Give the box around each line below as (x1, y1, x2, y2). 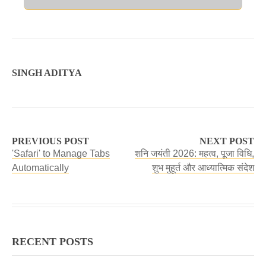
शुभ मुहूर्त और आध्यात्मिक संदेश (152, 163, 254, 173)
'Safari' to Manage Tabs (12, 148, 110, 159)
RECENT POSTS (12, 236, 93, 248)
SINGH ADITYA (12, 68, 82, 78)
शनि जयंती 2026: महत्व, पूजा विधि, (135, 148, 254, 159)
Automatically (12, 163, 69, 173)
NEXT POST (199, 136, 254, 146)
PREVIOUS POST (12, 136, 89, 146)
